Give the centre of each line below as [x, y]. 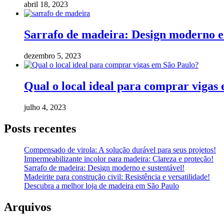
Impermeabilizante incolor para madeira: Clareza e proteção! [119, 158]
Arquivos [27, 207]
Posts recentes [40, 128]
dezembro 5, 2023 [52, 56]
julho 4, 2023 [45, 107]
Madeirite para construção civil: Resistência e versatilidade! [117, 176]
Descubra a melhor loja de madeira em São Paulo [101, 185]
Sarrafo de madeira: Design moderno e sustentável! [104, 167]
